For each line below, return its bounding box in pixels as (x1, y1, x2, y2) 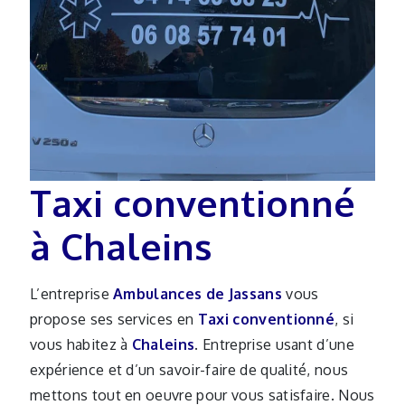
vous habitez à (30, 335, 132, 353)
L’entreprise (40, 285, 114, 303)
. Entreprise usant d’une (194, 335, 355, 353)
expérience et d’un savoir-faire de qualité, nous (30, 361, 349, 379)
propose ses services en (30, 310, 198, 328)
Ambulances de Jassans (113, 285, 282, 303)
